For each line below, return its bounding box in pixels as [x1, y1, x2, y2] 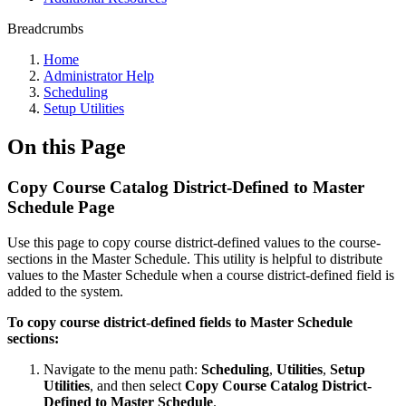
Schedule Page [7, 197, 114, 217]
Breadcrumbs [7, 21, 83, 36]
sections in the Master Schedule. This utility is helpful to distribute [7, 250, 382, 266]
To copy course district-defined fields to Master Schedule [7, 314, 353, 330]
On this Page [7, 134, 126, 159]
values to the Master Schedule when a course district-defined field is [7, 266, 394, 283]
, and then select [90, 377, 181, 393]
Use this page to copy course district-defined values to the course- [7, 234, 381, 250]
